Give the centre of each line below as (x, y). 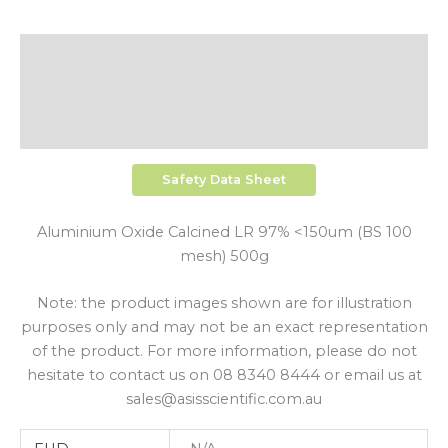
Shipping (224, 130)
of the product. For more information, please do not (224, 351)
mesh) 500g (224, 256)
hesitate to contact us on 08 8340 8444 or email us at (224, 375)
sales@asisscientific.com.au (224, 399)
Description (224, 53)
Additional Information (224, 91)
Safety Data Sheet (224, 180)
